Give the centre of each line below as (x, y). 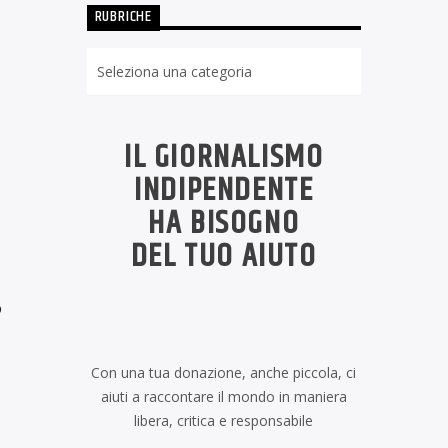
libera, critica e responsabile (224, 421)
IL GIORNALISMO (224, 158)
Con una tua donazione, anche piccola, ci (224, 373)
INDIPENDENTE (224, 191)
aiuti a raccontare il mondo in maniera (223, 397)
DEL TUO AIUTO (223, 257)
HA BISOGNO (224, 224)
